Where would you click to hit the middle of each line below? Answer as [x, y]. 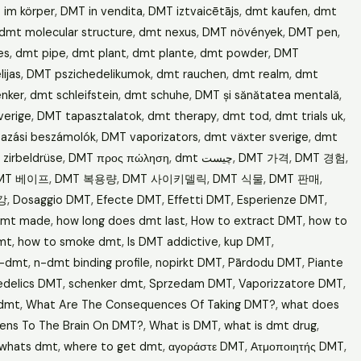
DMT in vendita [101, 11]
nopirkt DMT [189, 262]
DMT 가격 [263, 158]
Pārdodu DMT [265, 262]
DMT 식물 [238, 178]
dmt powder [234, 53]
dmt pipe [40, 53]
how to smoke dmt [69, 241]
